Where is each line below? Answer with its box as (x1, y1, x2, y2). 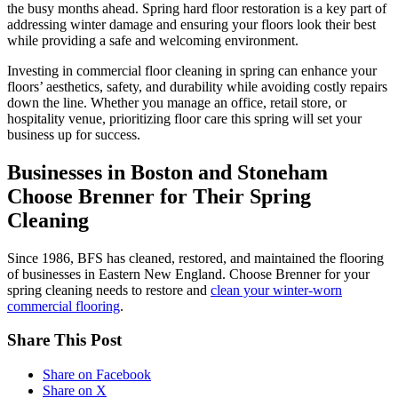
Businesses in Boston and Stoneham (7, 160, 328, 184)
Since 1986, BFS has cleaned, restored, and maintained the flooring (7, 250, 384, 266)
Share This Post (7, 330, 122, 350)
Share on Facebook (43, 366, 151, 382)
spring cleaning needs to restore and (7, 282, 211, 298)
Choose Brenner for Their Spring (7, 184, 311, 208)
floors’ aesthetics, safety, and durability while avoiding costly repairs (7, 78, 387, 94)
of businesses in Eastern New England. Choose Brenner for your (7, 266, 370, 282)
